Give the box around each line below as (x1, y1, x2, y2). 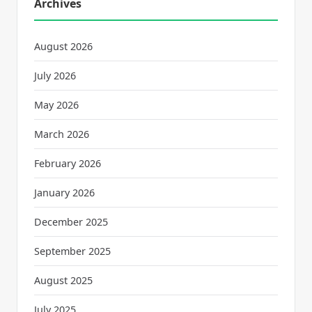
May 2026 (34, 98, 79, 112)
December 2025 (34, 215, 108, 229)
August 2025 (34, 274, 93, 288)
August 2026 (34, 40, 93, 54)
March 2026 (34, 127, 89, 141)
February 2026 (34, 157, 101, 171)
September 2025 (34, 244, 111, 258)
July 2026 (34, 69, 76, 83)
